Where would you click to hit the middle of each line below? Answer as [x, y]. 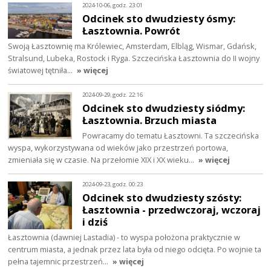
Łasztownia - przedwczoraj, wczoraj [172, 209]
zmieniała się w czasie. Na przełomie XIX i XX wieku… [102, 159]
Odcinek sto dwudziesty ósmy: [159, 19]
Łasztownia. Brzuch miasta [150, 120]
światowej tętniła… [41, 70]
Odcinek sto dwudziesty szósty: [162, 197]
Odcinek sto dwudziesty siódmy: [164, 108]
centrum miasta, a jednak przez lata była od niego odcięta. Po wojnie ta [135, 249]
